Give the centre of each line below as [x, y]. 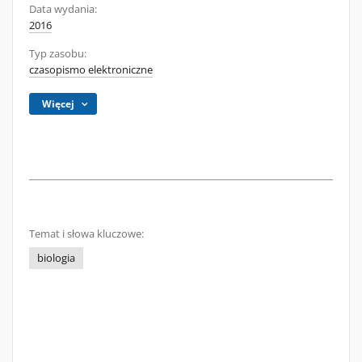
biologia [56, 258]
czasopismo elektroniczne [91, 70]
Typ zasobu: [58, 54]
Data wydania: [63, 9]
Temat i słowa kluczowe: [86, 234]
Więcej [59, 104]
